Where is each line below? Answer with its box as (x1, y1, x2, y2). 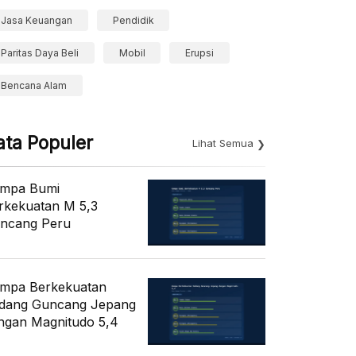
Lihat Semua (192, 137, 253, 149)
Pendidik (112, 14, 154, 26)
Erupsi (185, 47, 215, 59)
